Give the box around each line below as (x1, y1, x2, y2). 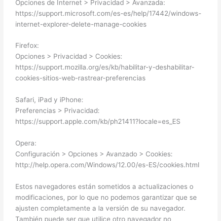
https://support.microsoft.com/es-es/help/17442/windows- (15, 9, 202, 17)
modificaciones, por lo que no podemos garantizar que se (15, 193, 197, 202)
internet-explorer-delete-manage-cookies (15, 20, 147, 28)
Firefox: (15, 41, 39, 50)
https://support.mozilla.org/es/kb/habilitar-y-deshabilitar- (15, 63, 195, 72)
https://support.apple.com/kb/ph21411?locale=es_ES (15, 117, 181, 126)
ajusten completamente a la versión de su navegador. (15, 204, 186, 213)
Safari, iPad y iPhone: (15, 96, 84, 104)
